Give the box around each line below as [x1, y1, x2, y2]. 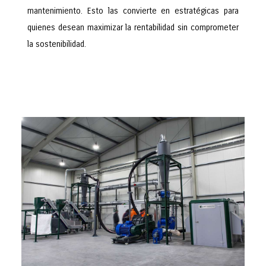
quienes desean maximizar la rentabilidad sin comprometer [27, 23, 239, 33]
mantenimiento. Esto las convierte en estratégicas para [27, 6, 239, 16]
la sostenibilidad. [27, 39, 86, 49]
